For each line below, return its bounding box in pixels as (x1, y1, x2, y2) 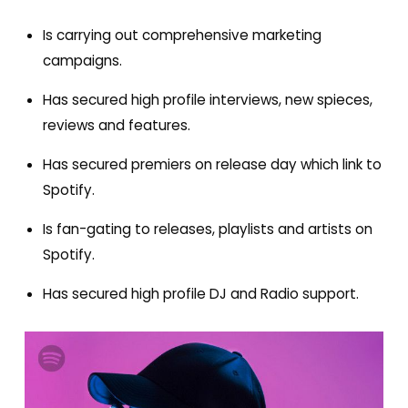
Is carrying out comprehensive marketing (42, 25, 321, 45)
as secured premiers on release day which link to (51, 155, 382, 175)
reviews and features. (42, 115, 190, 135)
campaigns (42, 50, 119, 70)
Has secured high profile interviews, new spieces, (42, 89, 372, 109)
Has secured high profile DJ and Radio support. (42, 284, 359, 304)
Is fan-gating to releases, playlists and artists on (42, 219, 372, 240)
